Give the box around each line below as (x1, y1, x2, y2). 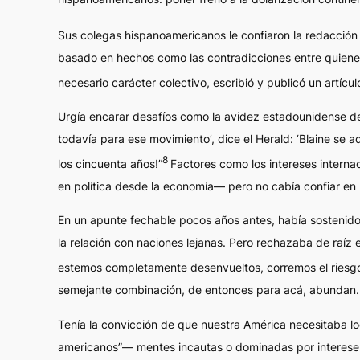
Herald (256, 132, 290, 146)
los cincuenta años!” (58, 156, 162, 170)
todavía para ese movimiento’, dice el (58, 132, 256, 146)
